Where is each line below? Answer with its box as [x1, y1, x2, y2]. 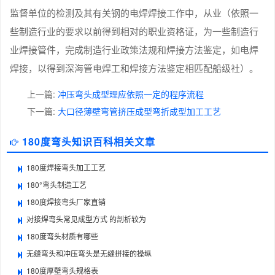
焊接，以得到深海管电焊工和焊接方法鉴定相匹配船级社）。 [10, 61, 258, 75]
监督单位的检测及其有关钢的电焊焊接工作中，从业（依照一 [10, 6, 258, 20]
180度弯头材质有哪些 [26, 231, 98, 242]
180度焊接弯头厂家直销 [26, 196, 106, 207]
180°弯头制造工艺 [26, 179, 87, 190]
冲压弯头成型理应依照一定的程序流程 [58, 88, 204, 101]
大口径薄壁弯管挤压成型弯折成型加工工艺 [58, 105, 221, 118]
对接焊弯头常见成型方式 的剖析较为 [26, 214, 146, 225]
